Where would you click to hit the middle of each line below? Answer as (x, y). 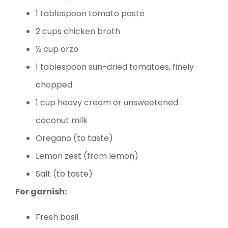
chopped (54, 84)
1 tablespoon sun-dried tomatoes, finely (115, 67)
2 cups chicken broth (78, 31)
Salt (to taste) (64, 174)
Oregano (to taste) (74, 138)
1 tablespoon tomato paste (90, 13)
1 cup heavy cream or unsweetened (107, 102)
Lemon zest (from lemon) (87, 156)
